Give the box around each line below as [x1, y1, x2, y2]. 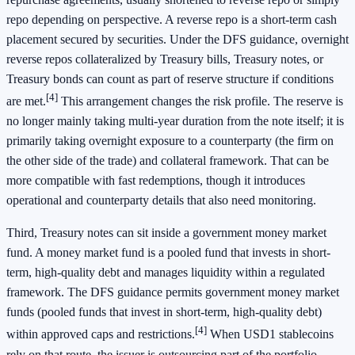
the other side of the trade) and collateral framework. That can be [6, 154, 329, 168]
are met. [6, 94, 46, 109]
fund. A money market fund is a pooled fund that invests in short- [6, 246, 330, 260]
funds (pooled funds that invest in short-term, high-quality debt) [6, 305, 322, 319]
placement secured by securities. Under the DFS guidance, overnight [6, 32, 349, 47]
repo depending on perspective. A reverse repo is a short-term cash [6, 13, 337, 27]
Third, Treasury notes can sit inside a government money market [6, 226, 326, 240]
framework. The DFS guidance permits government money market [6, 285, 339, 300]
